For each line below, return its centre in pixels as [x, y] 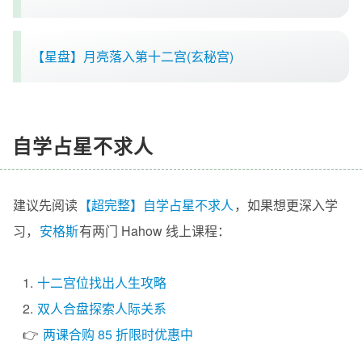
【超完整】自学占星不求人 [156, 204]
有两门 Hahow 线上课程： [155, 230]
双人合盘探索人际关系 [102, 308]
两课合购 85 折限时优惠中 [118, 334]
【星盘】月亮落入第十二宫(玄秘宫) [133, 56]
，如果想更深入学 [286, 204]
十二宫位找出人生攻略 [102, 282]
